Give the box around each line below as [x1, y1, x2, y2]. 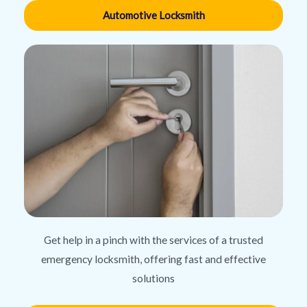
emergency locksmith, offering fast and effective [41, 253, 266, 266]
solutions [132, 272, 175, 285]
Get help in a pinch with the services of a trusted [44, 234, 263, 247]
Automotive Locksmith [102, 9, 205, 22]
